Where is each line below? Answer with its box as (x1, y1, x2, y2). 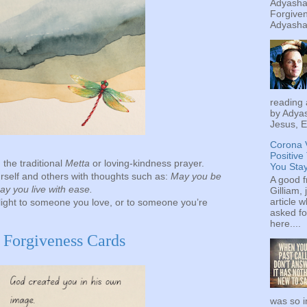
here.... (270, 217, 301, 229)
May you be (171, 171, 221, 182)
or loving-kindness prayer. (90, 158, 204, 169)
